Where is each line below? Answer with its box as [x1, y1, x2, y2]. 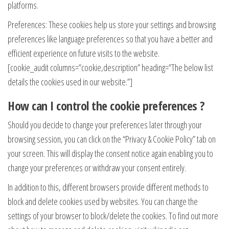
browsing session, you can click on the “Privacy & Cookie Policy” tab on [8, 132, 216, 145]
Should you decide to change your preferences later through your [8, 118, 202, 131]
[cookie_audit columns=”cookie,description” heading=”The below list [8, 61, 213, 74]
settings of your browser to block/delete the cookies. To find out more [8, 209, 218, 222]
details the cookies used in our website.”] [8, 75, 132, 88]
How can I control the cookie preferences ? [8, 97, 205, 114]
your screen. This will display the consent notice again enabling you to [8, 147, 213, 159]
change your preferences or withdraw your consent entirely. [8, 161, 186, 174]
